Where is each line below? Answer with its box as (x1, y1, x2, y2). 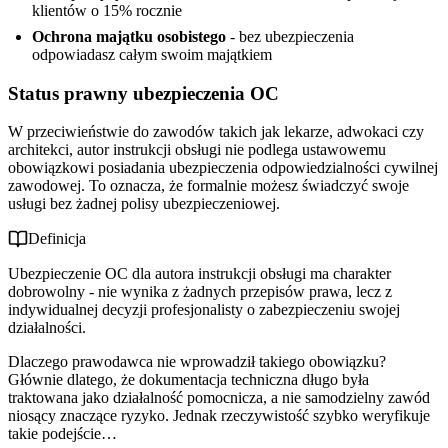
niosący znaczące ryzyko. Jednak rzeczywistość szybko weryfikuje (8, 407, 430, 425)
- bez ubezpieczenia (226, 28, 354, 46)
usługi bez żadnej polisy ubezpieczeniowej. (8, 195, 280, 213)
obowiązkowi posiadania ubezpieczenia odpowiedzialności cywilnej (8, 159, 438, 177)
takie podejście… (8, 425, 117, 443)
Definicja (28, 230, 86, 248)
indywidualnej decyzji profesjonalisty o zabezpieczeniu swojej (8, 301, 400, 319)
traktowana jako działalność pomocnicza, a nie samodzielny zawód (8, 389, 430, 407)
